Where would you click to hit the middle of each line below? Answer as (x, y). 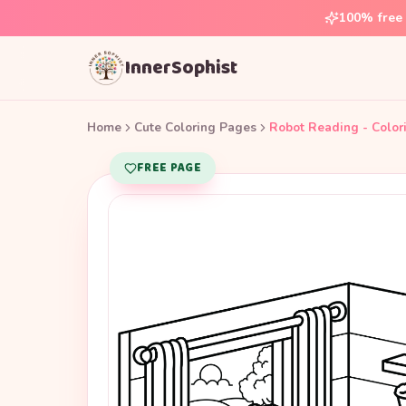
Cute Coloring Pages (195, 127)
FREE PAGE (169, 168)
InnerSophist (181, 68)
